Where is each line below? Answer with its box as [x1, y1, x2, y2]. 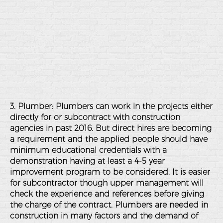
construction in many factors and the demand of [10, 211, 198, 221]
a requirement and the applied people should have [10, 134, 208, 144]
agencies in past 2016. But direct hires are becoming [10, 123, 212, 133]
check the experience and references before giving [10, 189, 204, 199]
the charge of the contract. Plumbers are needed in [10, 200, 208, 210]
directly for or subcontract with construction [10, 112, 180, 122]
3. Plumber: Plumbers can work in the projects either [10, 102, 213, 111]
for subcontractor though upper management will [10, 178, 204, 188]
